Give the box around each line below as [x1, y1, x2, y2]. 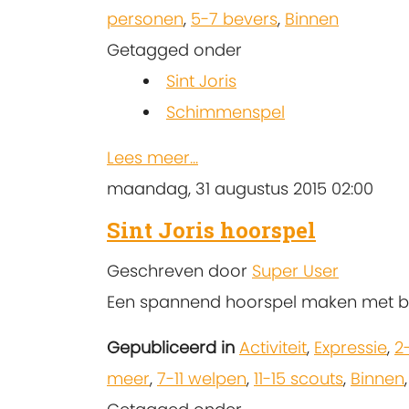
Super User [252, 258, 339, 282]
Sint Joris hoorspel [107, 215, 316, 245]
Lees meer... [107, 145, 198, 169]
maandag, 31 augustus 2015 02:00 [107, 176, 373, 200]
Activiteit [239, 335, 307, 359]
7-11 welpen [157, 366, 246, 390]
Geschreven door [107, 258, 252, 282]
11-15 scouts [254, 366, 343, 390]
